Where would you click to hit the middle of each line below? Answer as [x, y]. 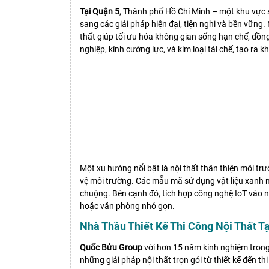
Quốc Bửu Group [111, 248]
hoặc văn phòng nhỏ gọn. [127, 206]
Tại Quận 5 [100, 12]
